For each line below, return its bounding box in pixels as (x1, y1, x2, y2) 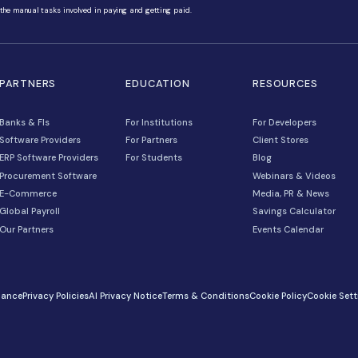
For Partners (246, 257, 312, 272)
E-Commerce (88, 324, 161, 339)
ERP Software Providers (88, 279, 213, 294)
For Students (246, 279, 318, 294)
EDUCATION (246, 185, 328, 202)
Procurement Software (88, 301, 210, 316)
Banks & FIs (88, 234, 152, 249)
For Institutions (246, 234, 331, 249)
